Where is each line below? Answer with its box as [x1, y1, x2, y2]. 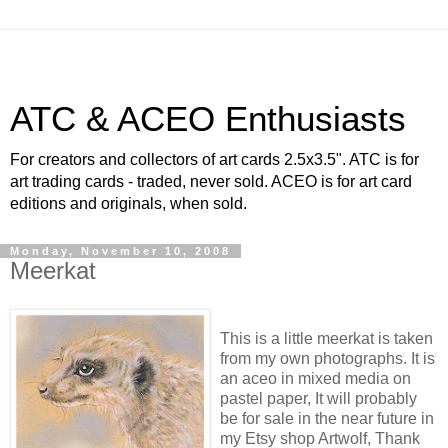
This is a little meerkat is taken [220, 329, 433, 347]
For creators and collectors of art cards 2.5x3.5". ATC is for [10, 151, 419, 168]
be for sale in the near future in [220, 409, 434, 427]
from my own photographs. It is [220, 349, 435, 367]
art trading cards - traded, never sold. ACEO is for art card [10, 173, 412, 190]
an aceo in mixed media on [220, 369, 411, 387]
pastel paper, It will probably [220, 389, 417, 407]
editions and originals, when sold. [10, 195, 247, 212]
